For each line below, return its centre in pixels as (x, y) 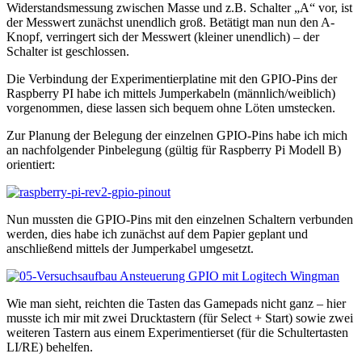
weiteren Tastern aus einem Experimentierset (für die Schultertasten (177, 333)
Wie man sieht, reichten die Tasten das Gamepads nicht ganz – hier (176, 304)
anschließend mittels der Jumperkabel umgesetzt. (130, 249)
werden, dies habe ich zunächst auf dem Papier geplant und (157, 234)
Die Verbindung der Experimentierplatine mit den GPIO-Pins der (172, 79)
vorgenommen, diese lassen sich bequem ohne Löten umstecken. (171, 108)
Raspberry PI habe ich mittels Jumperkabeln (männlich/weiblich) (171, 94)
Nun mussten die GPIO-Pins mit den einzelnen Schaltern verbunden (180, 220)
